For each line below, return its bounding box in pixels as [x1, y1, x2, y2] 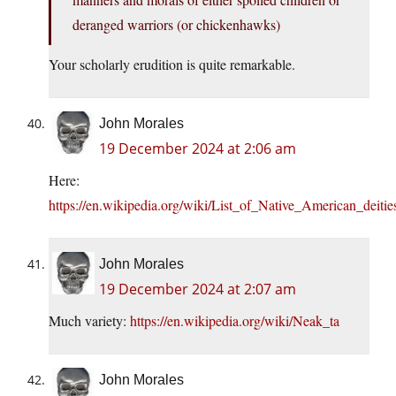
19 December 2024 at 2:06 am [99, 139, 296, 159]
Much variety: [49, 311, 130, 331]
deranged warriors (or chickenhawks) [72, 15, 280, 34]
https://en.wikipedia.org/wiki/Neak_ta [130, 311, 339, 331]
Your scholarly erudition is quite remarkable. [49, 55, 295, 74]
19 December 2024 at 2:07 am [99, 279, 296, 300]
